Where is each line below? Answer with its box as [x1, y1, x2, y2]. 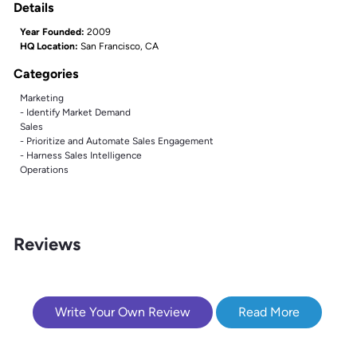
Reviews [14, 233, 80, 255]
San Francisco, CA [80, 40, 159, 52]
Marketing [20, 92, 64, 104]
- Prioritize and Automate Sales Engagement [20, 135, 214, 147]
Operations [20, 163, 69, 175]
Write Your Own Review [55, 304, 190, 320]
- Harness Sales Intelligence [20, 149, 142, 161]
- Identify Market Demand [20, 106, 131, 118]
